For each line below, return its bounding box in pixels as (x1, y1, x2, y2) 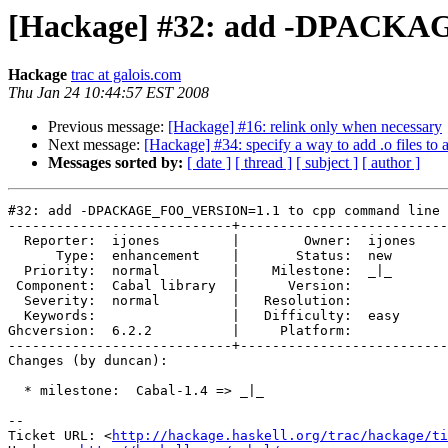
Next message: (48, 136, 144, 154)
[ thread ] (235, 154, 292, 172)
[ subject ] (296, 154, 358, 172)
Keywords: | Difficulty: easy (8, 308, 416, 324)
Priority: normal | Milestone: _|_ (8, 263, 416, 279)
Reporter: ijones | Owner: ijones (8, 233, 416, 249)
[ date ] (187, 154, 231, 172)
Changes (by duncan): (8, 353, 168, 369)
